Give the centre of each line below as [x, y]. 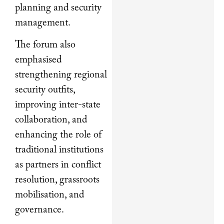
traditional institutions [59, 150]
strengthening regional [61, 75]
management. [43, 23]
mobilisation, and [49, 195]
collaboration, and [51, 120]
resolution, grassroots [57, 180]
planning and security [58, 8]
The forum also [45, 45]
